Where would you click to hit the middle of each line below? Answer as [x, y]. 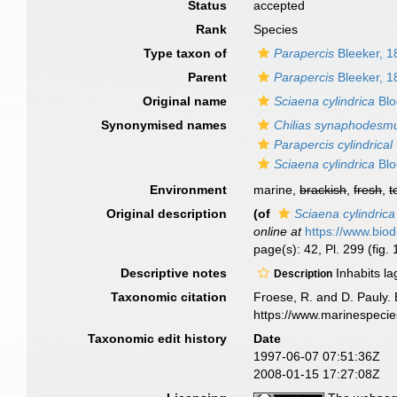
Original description [167, 214]
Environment [189, 190]
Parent [208, 77]
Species [276, 29]
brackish [323, 190]
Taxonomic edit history [158, 339]
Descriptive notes [174, 273]
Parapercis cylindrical [334, 144]
